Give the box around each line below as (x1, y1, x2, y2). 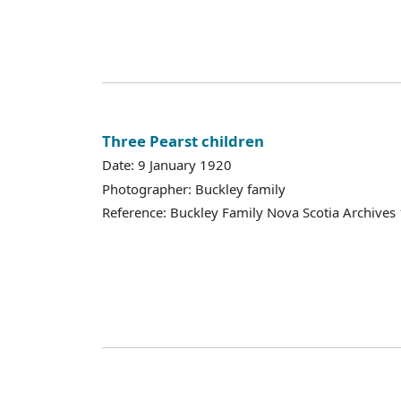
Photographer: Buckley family (102, 179, 286, 198)
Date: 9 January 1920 (102, 156, 232, 175)
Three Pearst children (102, 130, 264, 151)
